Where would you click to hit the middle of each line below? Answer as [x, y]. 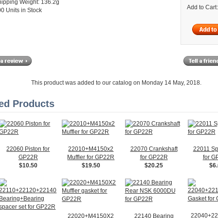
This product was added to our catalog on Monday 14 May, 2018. [116, 82]
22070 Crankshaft [154, 149]
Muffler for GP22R [91, 157]
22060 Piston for [28, 149]
